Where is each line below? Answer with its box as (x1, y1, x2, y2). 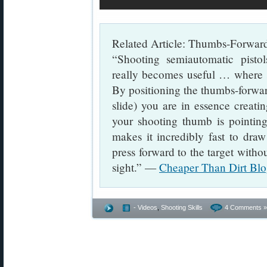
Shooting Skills (161, 204, 203, 211)
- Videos (133, 204, 157, 211)
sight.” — (112, 160, 159, 175)
